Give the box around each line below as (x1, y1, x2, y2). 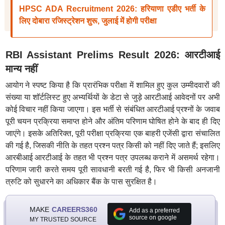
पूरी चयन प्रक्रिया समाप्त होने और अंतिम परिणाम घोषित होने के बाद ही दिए (5, 117, 220, 126)
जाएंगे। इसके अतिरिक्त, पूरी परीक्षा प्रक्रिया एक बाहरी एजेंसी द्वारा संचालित (5, 129, 220, 138)
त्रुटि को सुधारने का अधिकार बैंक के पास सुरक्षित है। (5, 177, 157, 186)
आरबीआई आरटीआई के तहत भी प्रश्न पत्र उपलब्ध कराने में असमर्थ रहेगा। (5, 153, 220, 162)
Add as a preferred (129, 207, 180, 214)
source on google (129, 214, 177, 221)
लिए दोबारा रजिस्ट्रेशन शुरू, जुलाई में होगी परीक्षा (19, 17, 157, 25)
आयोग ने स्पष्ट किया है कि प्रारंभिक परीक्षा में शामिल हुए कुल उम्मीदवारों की (5, 81, 220, 89)
